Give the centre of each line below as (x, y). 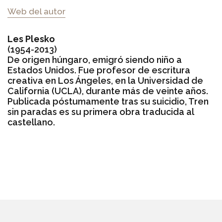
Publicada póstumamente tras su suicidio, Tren (108, 101)
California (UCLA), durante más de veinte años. (108, 91)
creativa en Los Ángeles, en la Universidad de (105, 81)
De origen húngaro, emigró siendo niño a (95, 60)
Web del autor (36, 11)
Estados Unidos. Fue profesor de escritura (99, 70)
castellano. (31, 122)
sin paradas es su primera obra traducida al (101, 112)
